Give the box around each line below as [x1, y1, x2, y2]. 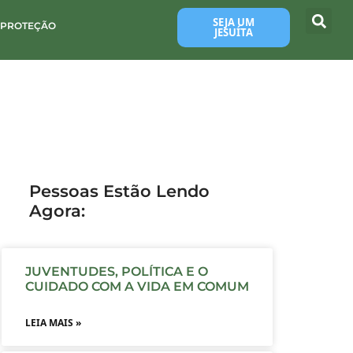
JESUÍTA [214, 25, 253, 39]
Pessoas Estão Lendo [28, 180, 210, 201]
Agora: [28, 200, 85, 221]
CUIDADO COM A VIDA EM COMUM [24, 278, 249, 294]
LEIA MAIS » [24, 315, 81, 329]
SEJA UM [212, 15, 255, 29]
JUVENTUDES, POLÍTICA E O [24, 263, 208, 279]
